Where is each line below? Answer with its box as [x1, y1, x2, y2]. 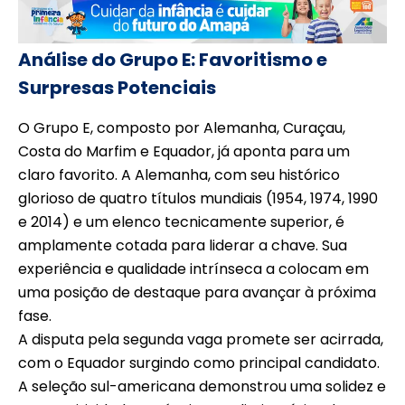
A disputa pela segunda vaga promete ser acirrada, [18, 329, 383, 351]
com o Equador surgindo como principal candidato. [18, 353, 380, 374]
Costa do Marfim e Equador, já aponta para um [18, 141, 350, 163]
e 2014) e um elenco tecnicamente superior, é [18, 212, 344, 233]
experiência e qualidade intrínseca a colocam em [18, 259, 369, 280]
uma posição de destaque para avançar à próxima [18, 282, 376, 304]
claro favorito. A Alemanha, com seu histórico [18, 165, 340, 186]
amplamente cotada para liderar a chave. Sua [18, 235, 347, 257]
